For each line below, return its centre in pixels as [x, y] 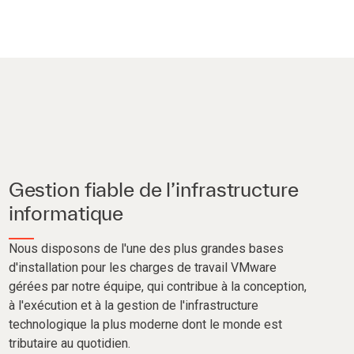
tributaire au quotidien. [69, 343]
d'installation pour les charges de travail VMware [142, 267]
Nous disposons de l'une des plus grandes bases [146, 248]
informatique [66, 213]
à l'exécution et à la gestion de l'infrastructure [133, 305]
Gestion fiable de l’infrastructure [153, 189]
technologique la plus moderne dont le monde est [145, 324]
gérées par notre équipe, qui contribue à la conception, [157, 286]
